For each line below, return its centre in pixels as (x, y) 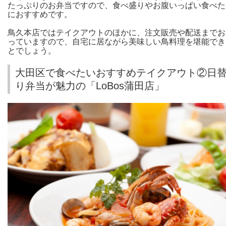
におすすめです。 (40, 15)
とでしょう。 (32, 51)
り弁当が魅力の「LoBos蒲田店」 (90, 86)
